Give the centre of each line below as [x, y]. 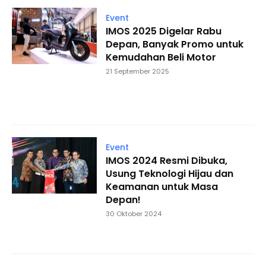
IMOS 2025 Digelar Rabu [163, 31]
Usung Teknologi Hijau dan [169, 173]
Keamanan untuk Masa [161, 186]
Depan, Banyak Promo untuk [174, 45]
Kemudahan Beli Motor [161, 58]
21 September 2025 [137, 72]
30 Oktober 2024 [133, 213]
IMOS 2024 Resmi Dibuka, [166, 160]
